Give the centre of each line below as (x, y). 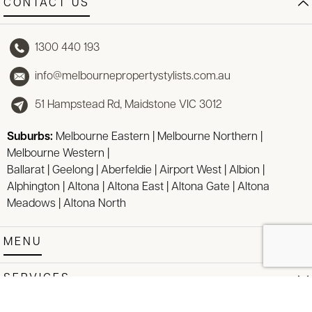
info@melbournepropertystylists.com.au (133, 76)
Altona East (135, 187)
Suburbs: (31, 137)
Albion (244, 170)
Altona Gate (201, 187)
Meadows (31, 204)
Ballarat (26, 170)
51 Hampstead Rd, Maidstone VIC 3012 (128, 105)
